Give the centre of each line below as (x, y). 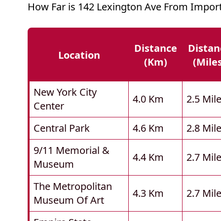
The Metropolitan (73, 186)
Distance (156, 48)
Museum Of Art (69, 200)
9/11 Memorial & (72, 150)
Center (49, 106)
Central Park (62, 128)
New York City (65, 92)
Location (79, 55)
